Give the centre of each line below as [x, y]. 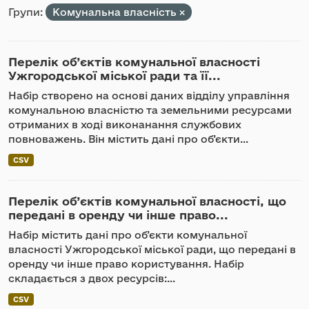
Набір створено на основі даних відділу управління [149, 96]
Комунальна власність [116, 12]
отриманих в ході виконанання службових [125, 124]
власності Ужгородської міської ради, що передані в [152, 249]
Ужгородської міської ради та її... [114, 76]
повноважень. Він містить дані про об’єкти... [128, 139]
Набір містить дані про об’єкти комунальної [128, 235]
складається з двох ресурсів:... [92, 278]
